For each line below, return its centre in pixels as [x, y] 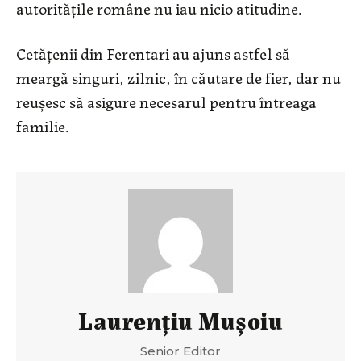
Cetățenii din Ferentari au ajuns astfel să [153, 53]
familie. [42, 126]
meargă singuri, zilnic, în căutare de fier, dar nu [178, 77]
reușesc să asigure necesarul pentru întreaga [166, 102]
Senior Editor [180, 351]
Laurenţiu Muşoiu [180, 320]
